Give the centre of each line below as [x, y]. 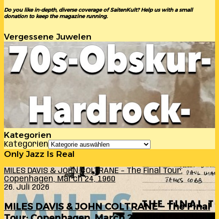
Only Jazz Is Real [39, 154]
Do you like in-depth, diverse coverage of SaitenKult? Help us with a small [98, 10]
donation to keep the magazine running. [56, 17]
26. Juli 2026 [27, 188]
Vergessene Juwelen [48, 37]
